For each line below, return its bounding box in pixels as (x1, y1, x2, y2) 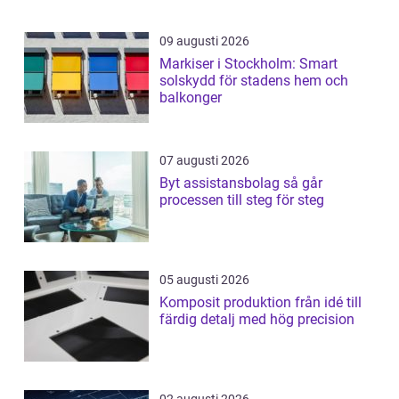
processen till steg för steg (159, 191, 324, 208)
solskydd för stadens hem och (159, 71, 348, 89)
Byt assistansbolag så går (159, 174, 283, 191)
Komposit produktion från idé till (159, 293, 295, 311)
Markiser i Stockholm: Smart (159, 54, 338, 72)
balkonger (159, 88, 222, 106)
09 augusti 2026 (159, 33, 249, 48)
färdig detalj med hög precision (159, 310, 354, 328)
